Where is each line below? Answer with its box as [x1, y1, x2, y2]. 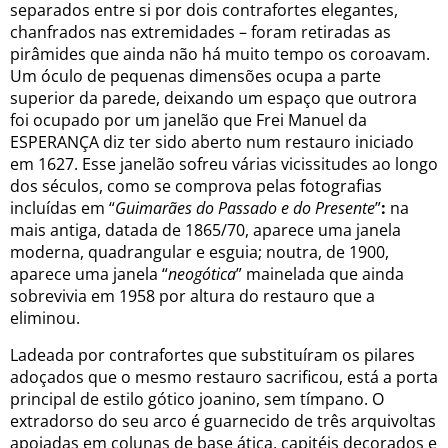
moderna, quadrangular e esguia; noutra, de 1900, [10, 240, 389, 263]
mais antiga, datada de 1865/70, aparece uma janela [10, 218, 401, 241]
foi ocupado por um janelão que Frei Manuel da [10, 108, 367, 131]
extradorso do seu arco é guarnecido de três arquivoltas [10, 409, 436, 432]
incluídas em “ [10, 196, 115, 219]
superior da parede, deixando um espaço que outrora [10, 86, 417, 109]
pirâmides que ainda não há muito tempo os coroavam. [10, 42, 430, 65]
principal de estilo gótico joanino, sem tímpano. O [10, 387, 384, 410]
